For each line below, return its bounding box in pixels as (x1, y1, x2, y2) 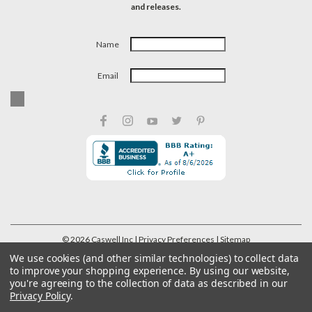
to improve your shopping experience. (10, 264, 190, 277)
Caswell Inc (90, 233, 133, 244)
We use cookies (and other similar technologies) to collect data (10, 251, 299, 265)
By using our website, (189, 264, 290, 277)
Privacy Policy (10, 289, 71, 302)
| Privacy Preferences (134, 233, 214, 244)
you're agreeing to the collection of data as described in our (10, 276, 288, 290)
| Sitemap (216, 233, 250, 244)
